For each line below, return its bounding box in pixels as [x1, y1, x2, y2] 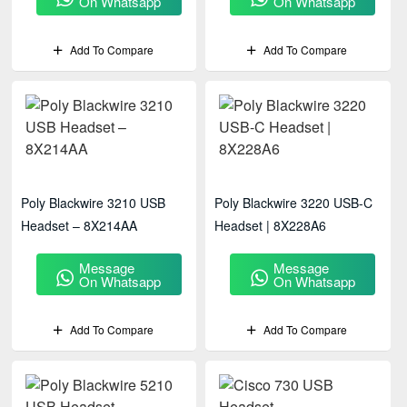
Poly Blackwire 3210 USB [21, 194, 165, 212]
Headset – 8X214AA [21, 216, 137, 234]
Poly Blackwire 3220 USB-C [214, 194, 373, 212]
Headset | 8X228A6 [214, 216, 327, 234]
